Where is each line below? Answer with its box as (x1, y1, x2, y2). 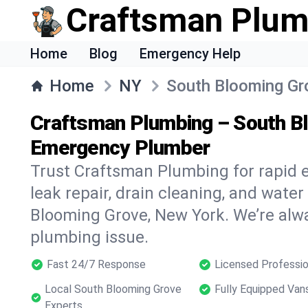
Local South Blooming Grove (44, 283, 181, 296)
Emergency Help (140, 45, 241, 62)
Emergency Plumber (30, 135, 210, 159)
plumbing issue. (30, 228, 148, 247)
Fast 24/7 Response (47, 258, 146, 271)
